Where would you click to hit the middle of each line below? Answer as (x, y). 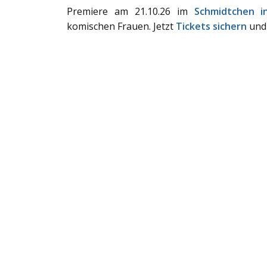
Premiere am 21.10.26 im (131, 12)
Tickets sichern (211, 27)
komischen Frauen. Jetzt (121, 27)
